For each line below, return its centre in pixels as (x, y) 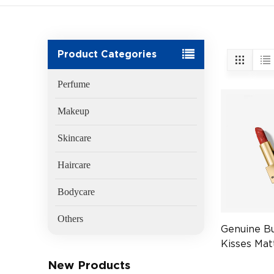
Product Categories (107, 54)
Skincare (75, 138)
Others (71, 219)
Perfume (74, 84)
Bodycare (76, 192)
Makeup (74, 111)
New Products (89, 265)
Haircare (74, 165)
